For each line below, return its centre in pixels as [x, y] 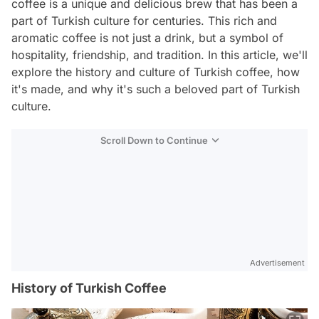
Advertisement [277, 263]
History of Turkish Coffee [89, 288]
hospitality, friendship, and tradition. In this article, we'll [159, 55]
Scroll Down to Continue [154, 140]
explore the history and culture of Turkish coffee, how [156, 72]
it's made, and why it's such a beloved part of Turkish [156, 89]
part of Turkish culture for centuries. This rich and [144, 21]
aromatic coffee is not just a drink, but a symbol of [147, 38]
